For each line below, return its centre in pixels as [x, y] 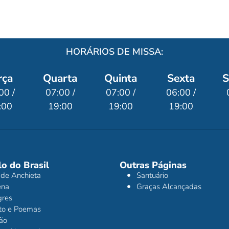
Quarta [60, 78]
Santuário [152, 176]
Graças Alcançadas [169, 187]
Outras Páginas [153, 165]
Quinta [120, 78]
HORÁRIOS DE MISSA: [114, 52]
